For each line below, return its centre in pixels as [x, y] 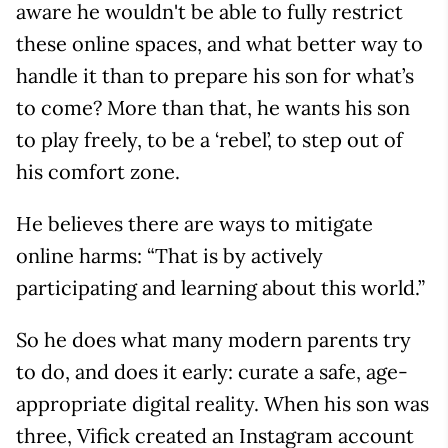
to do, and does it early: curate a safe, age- [212, 371]
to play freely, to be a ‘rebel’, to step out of [209, 139]
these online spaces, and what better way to [219, 43]
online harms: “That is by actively [169, 255]
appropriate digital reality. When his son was [222, 403]
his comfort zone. [98, 171]
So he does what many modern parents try [213, 339]
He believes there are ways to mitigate [194, 223]
